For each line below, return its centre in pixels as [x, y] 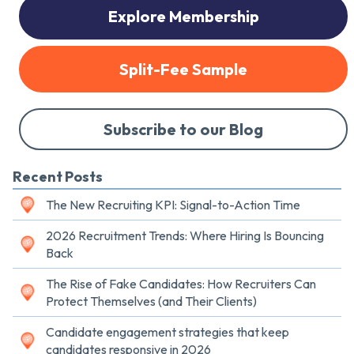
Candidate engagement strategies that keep [168, 332]
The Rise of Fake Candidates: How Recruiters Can [181, 284]
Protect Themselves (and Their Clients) [151, 301]
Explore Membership [183, 17]
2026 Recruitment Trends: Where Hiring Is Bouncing [185, 236]
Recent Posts [58, 177]
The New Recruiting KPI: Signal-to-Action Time [173, 205]
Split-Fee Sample [183, 70]
